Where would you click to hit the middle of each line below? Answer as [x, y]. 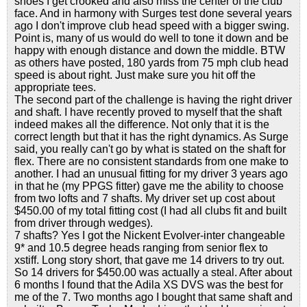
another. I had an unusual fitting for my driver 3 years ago [151, 174]
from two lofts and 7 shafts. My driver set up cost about [145, 198]
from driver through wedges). [84, 223]
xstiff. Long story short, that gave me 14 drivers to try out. [149, 260]
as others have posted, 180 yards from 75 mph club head [151, 63]
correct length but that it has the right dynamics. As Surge [151, 137]
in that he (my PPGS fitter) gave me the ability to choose [149, 186]
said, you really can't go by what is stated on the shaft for [150, 149]
